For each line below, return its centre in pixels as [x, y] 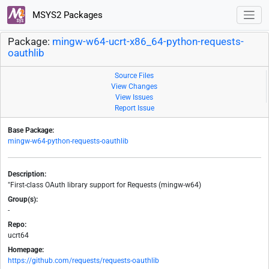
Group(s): [23, 200]
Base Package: [31, 131]
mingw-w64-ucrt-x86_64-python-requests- [148, 42]
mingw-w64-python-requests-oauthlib [68, 141]
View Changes [134, 87]
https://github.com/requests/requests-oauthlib [83, 261]
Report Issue [134, 108]
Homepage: [26, 250]
